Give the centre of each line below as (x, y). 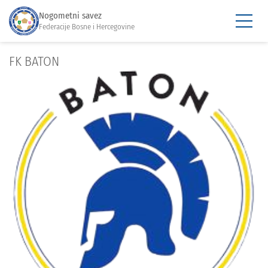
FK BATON (34, 61)
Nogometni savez (70, 15)
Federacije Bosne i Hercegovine (87, 26)
